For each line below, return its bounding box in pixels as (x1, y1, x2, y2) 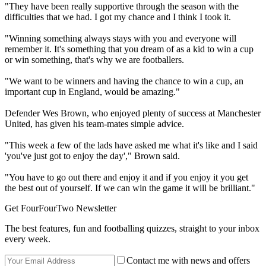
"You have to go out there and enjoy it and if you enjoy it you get (5, 172, 248, 183)
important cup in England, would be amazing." (5, 87, 180, 97)
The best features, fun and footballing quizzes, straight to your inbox (5, 223, 259, 234)
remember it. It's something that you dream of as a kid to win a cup (5, 44, 254, 55)
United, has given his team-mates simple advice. (5, 119, 184, 129)
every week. (5, 234, 50, 245)
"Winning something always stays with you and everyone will (5, 33, 236, 44)
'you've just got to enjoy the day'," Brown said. (5, 151, 180, 161)
